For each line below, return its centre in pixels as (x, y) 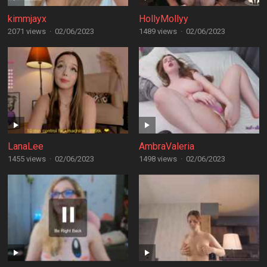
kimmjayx (27, 19)
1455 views (27, 159)
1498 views (158, 159)
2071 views (27, 31)
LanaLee (25, 146)
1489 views (158, 31)
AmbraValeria (166, 146)
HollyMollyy (163, 19)
